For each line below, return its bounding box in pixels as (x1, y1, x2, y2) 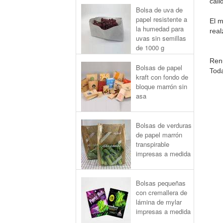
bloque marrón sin (136, 82, 187, 91)
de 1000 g (136, 43, 164, 52)
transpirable (136, 139, 169, 149)
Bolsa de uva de (136, 5, 183, 14)
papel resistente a (136, 14, 187, 24)
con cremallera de (136, 188, 187, 197)
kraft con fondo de (136, 72, 188, 82)
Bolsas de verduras (136, 120, 192, 130)
